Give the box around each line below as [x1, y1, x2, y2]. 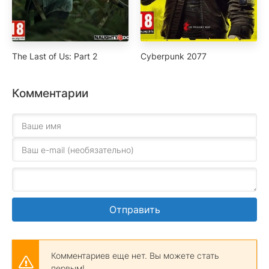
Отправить [109, 204, 160, 216]
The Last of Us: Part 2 [12, 51, 97, 62]
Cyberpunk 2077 [141, 51, 207, 62]
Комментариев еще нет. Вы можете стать [51, 250, 219, 261]
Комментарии [12, 86, 88, 101]
